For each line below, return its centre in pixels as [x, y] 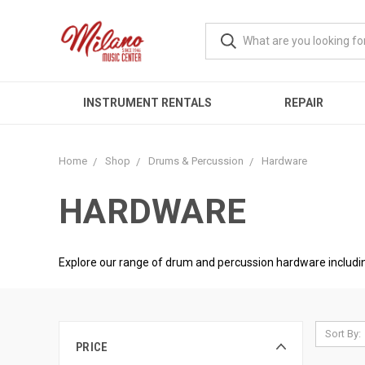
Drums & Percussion [196, 161]
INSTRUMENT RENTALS [147, 103]
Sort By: [343, 334]
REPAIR [303, 103]
